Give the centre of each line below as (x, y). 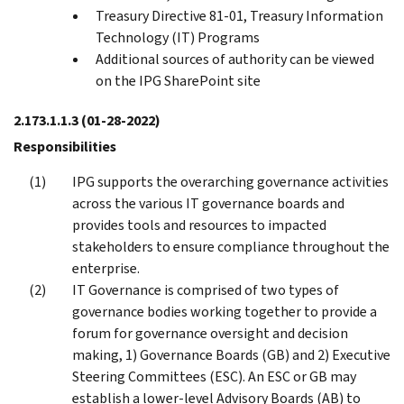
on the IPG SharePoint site (178, 80)
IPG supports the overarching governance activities (230, 181)
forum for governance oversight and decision (210, 333)
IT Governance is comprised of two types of (206, 289)
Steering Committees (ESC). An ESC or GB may (214, 376)
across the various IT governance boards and (208, 203)
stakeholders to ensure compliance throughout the (231, 246)
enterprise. (106, 268)
